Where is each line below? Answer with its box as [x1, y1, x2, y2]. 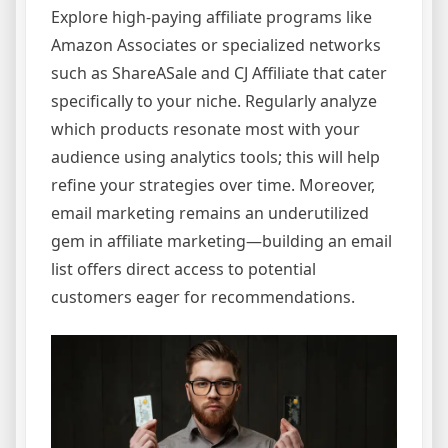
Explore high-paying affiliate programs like [51, 6, 372, 29]
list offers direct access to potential [51, 258, 316, 281]
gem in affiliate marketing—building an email [51, 230, 392, 253]
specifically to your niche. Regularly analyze [51, 90, 377, 113]
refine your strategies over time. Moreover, [51, 174, 375, 197]
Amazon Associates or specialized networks [51, 34, 381, 57]
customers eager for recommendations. [51, 286, 355, 309]
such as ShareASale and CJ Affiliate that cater [51, 62, 387, 85]
